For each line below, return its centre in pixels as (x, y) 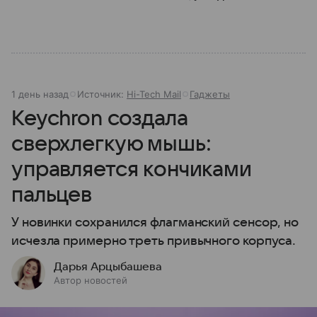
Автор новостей (91, 280)
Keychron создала (100, 118)
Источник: (102, 94)
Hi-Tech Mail (154, 94)
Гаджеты (210, 94)
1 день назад (40, 94)
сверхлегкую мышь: (111, 144)
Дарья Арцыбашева (108, 266)
